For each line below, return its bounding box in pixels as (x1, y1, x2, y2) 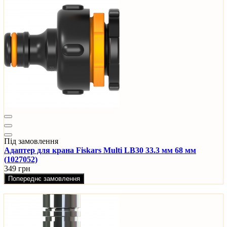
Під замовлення (4, 137, 58, 146)
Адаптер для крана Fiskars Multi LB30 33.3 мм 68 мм (4, 146, 196, 155)
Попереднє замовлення (8, 175, 80, 183)
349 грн (4, 164, 30, 173)
